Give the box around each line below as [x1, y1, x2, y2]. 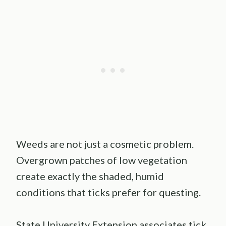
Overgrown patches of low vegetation [16, 154, 187, 166]
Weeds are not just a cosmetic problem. [16, 138, 194, 150]
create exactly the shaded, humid [16, 170, 164, 183]
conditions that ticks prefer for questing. [16, 186, 201, 199]
